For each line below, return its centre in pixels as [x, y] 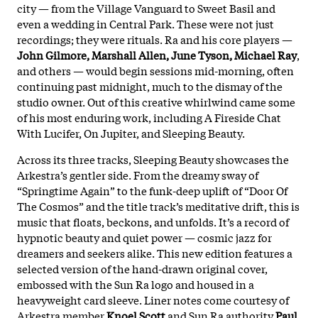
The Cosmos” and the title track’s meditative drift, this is [158, 205]
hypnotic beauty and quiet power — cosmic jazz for [144, 237]
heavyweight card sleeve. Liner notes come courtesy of [153, 299]
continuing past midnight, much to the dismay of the [150, 86]
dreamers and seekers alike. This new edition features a [155, 252]
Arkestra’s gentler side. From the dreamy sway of [138, 174]
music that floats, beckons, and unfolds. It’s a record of [153, 221]
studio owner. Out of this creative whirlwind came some [156, 101]
